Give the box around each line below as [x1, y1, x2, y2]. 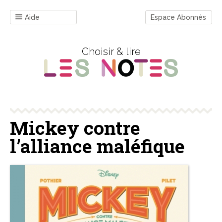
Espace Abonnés [151, 13, 206, 21]
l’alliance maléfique [10, 134, 185, 159]
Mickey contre [10, 115, 140, 140]
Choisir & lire [81, 46, 141, 57]
